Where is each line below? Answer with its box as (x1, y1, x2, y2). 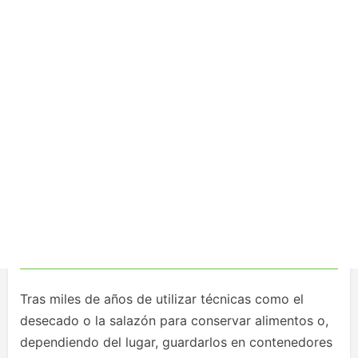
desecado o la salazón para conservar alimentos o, (20, 312, 328, 328)
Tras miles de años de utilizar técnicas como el (20, 291, 304, 307)
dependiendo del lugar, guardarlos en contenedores (20, 334, 332, 350)
